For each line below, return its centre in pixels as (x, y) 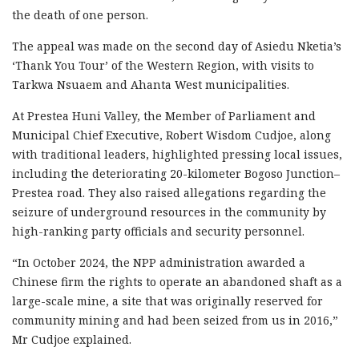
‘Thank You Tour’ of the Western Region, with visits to (163, 65)
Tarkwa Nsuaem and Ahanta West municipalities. (151, 84)
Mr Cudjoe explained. (72, 339)
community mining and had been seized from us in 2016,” (175, 320)
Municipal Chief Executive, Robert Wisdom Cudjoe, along (171, 135)
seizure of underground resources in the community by (169, 212)
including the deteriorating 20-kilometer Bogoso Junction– (176, 173)
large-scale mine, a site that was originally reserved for (167, 301)
